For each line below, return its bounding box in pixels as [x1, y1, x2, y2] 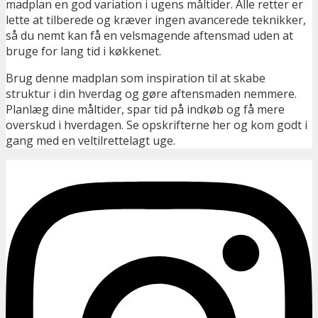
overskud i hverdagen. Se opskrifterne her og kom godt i [6, 116, 307, 133]
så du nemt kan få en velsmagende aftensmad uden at [6, 27, 293, 43]
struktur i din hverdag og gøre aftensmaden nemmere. [6, 85, 297, 102]
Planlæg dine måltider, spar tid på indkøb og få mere [6, 101, 285, 117]
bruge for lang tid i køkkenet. [6, 43, 161, 59]
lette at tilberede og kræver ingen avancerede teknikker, [6, 11, 306, 28]
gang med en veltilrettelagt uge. [6, 132, 175, 148]
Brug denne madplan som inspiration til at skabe [6, 70, 265, 86]
